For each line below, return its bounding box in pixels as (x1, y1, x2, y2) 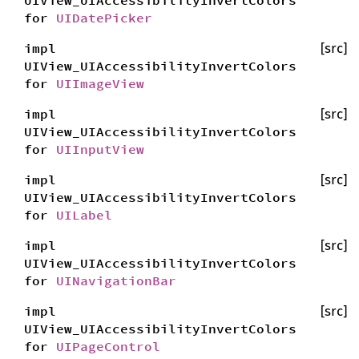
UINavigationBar (56, 272, 176, 288)
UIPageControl (56, 338, 160, 354)
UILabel (56, 207, 112, 223)
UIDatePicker (56, 10, 152, 26)
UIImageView (56, 75, 144, 91)
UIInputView (56, 141, 144, 157)
